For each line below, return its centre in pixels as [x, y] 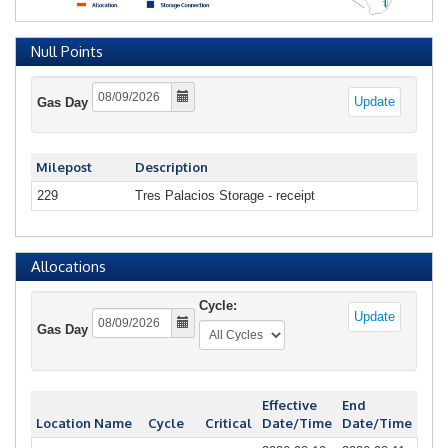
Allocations [68, 266]
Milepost [64, 166]
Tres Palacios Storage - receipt [225, 195]
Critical [228, 422]
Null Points [67, 51]
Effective [289, 404]
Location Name [84, 422]
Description [171, 166]
